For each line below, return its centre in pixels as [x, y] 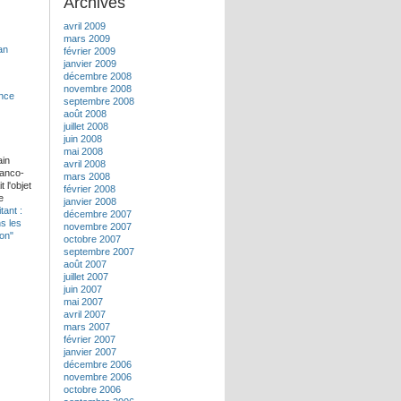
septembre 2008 [99, 101]
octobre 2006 [92, 389]
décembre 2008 [98, 76]
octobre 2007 [92, 239]
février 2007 [90, 339]
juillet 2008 [86, 126]
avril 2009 [85, 26]
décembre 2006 [98, 364]
